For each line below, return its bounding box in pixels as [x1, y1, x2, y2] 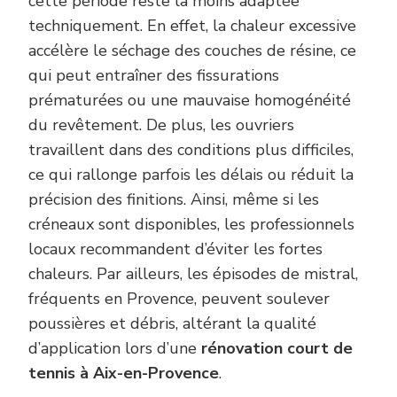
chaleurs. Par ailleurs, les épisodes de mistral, [28, 263, 358, 285]
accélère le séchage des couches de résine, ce [28, 40, 356, 62]
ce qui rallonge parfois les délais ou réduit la [28, 164, 354, 186]
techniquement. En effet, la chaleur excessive [28, 15, 356, 37]
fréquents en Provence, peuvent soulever [28, 288, 330, 310]
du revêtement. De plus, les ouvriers [28, 114, 294, 136]
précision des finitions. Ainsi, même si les [28, 189, 319, 211]
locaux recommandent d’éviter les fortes [28, 238, 323, 261]
